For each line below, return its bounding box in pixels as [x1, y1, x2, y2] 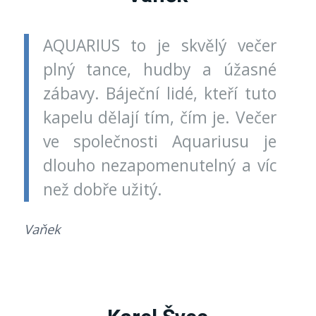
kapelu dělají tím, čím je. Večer [42, 107, 276, 129]
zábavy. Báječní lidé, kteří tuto [42, 83, 276, 105]
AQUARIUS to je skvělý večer [42, 35, 276, 57]
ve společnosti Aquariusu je [42, 130, 276, 153]
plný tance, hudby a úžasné [42, 59, 276, 81]
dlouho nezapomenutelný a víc [42, 154, 276, 177]
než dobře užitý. [42, 178, 162, 201]
